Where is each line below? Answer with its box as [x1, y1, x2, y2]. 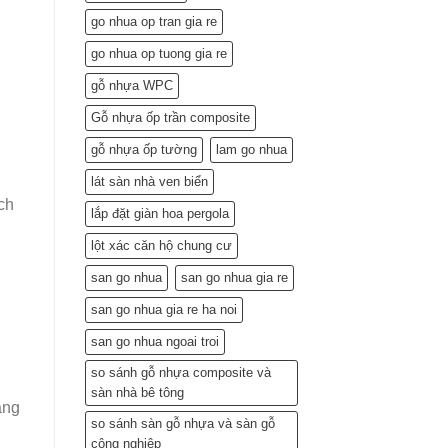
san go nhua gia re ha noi [90, 302, 237, 318]
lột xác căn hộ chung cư [90, 238, 232, 254]
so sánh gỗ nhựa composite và [90, 365, 271, 381]
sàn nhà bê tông [90, 385, 184, 401]
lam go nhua [215, 142, 287, 158]
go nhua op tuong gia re [90, 46, 227, 62]
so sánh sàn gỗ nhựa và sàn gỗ [90, 416, 275, 432]
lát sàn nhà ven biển [90, 174, 208, 190]
